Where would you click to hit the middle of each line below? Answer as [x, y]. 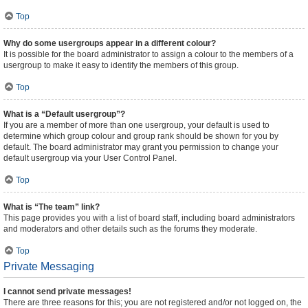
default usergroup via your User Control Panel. [90, 158]
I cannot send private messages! [67, 291]
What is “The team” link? [52, 207]
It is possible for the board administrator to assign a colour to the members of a [148, 54]
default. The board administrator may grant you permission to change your [141, 147]
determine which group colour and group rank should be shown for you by [141, 136]
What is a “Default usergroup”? [64, 114]
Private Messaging [49, 266]
